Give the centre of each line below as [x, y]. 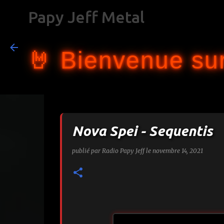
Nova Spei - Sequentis [142, 131]
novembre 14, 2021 [177, 151]
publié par [87, 151]
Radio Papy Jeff [123, 151]
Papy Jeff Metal [86, 17]
